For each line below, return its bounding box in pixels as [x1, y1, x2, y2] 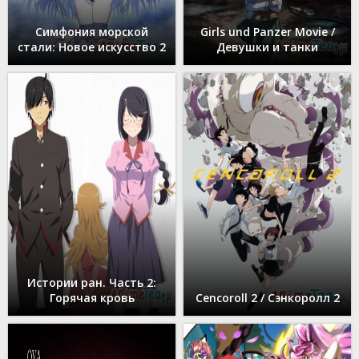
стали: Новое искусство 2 [18, 39, 166, 55]
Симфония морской [35, 24, 148, 40]
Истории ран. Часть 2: [27, 275, 156, 291]
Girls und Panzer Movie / [200, 24, 335, 40]
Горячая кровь [49, 290, 135, 306]
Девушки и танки [216, 39, 318, 55]
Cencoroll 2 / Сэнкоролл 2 [195, 290, 340, 306]
